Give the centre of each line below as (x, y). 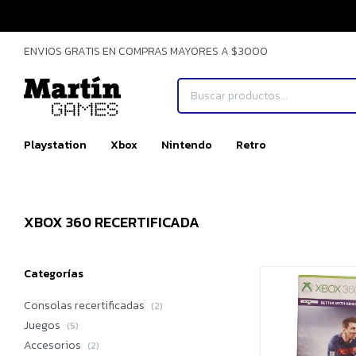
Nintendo (187, 145)
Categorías (54, 274)
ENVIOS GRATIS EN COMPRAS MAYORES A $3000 (146, 51)
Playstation (55, 145)
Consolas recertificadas (85, 306)
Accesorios (54, 345)
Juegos (43, 325)
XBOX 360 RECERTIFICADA (112, 222)
